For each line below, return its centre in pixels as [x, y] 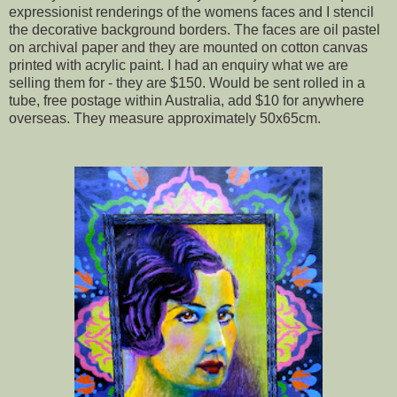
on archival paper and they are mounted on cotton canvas [188, 47]
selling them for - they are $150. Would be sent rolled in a [187, 82]
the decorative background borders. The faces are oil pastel [195, 29]
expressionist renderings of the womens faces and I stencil [191, 12]
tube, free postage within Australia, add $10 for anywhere [187, 100]
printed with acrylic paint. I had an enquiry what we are [179, 65]
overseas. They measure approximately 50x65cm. [165, 118]
